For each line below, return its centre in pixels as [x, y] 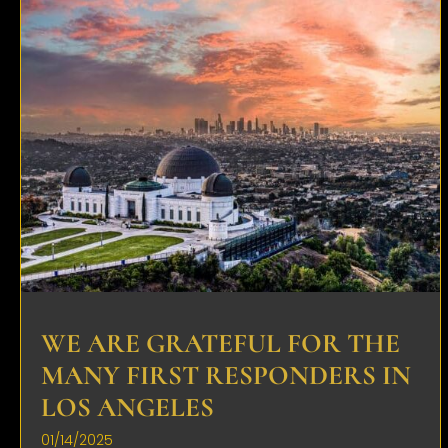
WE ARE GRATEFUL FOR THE [220, 344]
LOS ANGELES [127, 408]
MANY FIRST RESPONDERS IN [226, 376]
